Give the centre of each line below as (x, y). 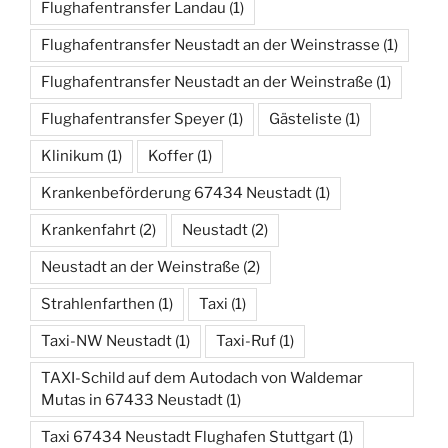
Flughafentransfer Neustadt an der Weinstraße (207, 82)
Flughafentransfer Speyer (133, 119)
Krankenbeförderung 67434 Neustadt (176, 193)
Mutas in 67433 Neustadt (132, 400)
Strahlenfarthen (98, 304)
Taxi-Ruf (246, 341)
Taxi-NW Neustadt (106, 341)
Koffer (171, 156)
